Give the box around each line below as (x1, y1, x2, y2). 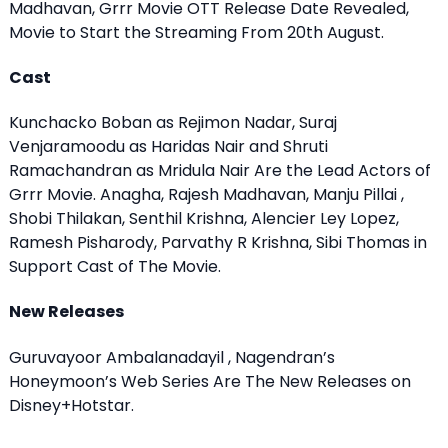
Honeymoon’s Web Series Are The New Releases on (9, 369, 411, 393)
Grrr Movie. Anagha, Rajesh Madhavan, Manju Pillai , (9, 183, 404, 207)
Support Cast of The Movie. (9, 255, 221, 279)
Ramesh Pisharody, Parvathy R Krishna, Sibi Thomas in (9, 231, 427, 255)
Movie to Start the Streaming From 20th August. (9, 20, 384, 44)
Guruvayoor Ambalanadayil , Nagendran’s (9, 345, 335, 369)
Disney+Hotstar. (9, 393, 134, 417)
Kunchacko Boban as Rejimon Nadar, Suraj (9, 111, 337, 135)
